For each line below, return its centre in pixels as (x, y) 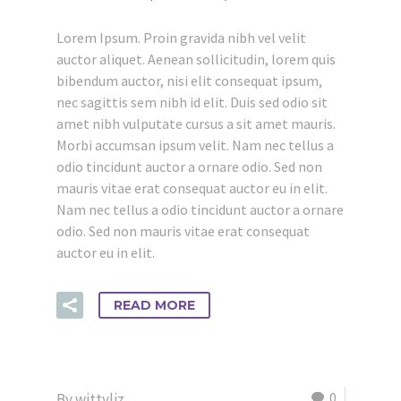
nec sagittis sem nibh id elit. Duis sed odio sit (192, 102)
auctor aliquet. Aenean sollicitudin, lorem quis (196, 59)
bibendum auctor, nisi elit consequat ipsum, (189, 81)
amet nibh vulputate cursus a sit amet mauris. (196, 124)
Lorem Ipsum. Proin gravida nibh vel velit (181, 38)
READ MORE (154, 305)
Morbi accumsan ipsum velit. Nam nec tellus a (195, 145)
